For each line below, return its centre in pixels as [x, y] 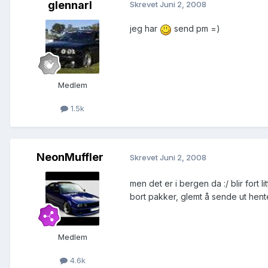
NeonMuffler [70, 157]
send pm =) [196, 29]
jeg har [145, 29]
